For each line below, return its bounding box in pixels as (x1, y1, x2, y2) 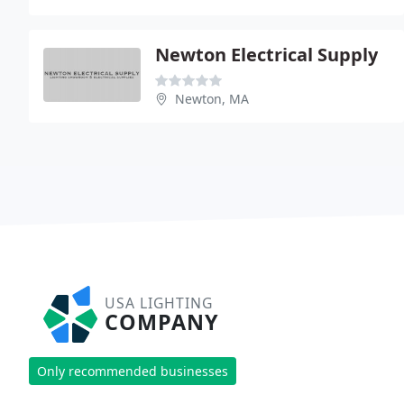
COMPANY (105, 307, 219, 336)
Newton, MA (175, 89, 249, 107)
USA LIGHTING (105, 292, 213, 313)
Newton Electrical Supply (155, 41, 378, 67)
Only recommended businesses (37, 363, 228, 381)
